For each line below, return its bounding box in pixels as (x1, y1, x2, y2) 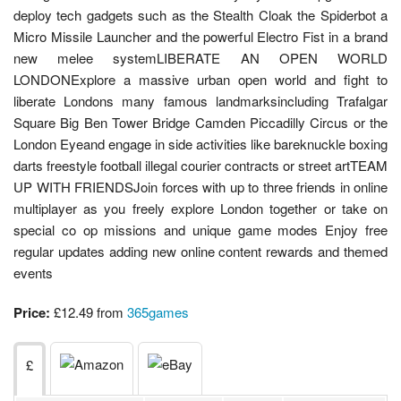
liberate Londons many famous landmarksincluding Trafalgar (13, 91, 388, 111)
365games (127, 303, 189, 322)
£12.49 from (50, 303, 127, 322)
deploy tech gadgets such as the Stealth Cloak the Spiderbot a (13, 5, 388, 25)
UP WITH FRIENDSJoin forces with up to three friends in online (13, 177, 388, 197)
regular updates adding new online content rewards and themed (13, 242, 388, 261)
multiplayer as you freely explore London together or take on (13, 199, 388, 218)
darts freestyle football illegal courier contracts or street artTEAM (13, 156, 388, 175)
